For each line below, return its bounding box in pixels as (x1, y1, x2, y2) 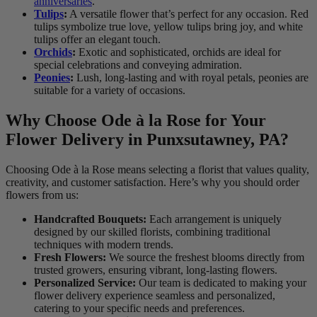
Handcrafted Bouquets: (34, 213, 146, 226)
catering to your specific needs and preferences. (34, 302, 245, 315)
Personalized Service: (34, 277, 136, 289)
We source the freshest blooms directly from (106, 251, 304, 264)
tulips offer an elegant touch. (34, 33, 161, 46)
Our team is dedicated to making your (136, 277, 306, 289)
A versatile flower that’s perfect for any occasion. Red (67, 8, 309, 21)
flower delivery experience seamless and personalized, (34, 289, 275, 302)
